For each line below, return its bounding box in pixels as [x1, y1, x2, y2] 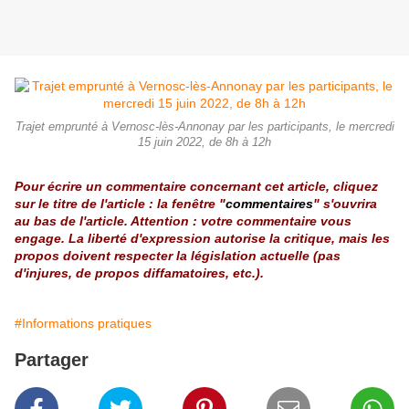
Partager [15, 350, 89, 371]
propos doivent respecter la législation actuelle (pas [15, 248, 341, 264]
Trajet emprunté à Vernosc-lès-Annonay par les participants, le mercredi [15, 121, 394, 134]
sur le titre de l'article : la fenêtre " [15, 196, 225, 212]
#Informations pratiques [15, 316, 152, 331]
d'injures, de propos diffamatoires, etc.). [15, 266, 264, 281]
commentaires [225, 196, 313, 212]
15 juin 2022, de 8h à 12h [138, 136, 271, 150]
